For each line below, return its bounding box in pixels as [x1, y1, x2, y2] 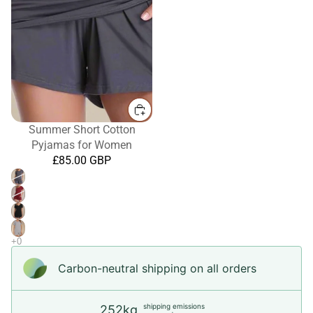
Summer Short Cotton [28, 122, 136, 136]
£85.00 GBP [52, 153, 111, 167]
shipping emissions [143, 301, 205, 310]
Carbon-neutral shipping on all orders [58, 261, 256, 275]
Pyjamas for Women [31, 138, 132, 152]
